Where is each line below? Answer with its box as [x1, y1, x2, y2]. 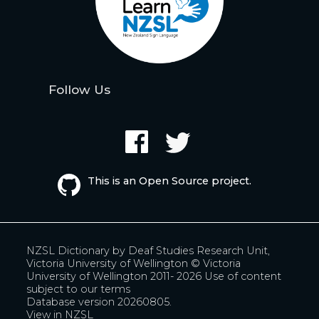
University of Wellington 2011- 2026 [26, 269, 205, 283]
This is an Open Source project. [87, 174, 251, 187]
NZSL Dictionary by [26, 244, 129, 257]
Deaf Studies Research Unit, [128, 244, 271, 257]
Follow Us [48, 81, 111, 97]
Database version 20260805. [26, 295, 172, 308]
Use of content [204, 269, 282, 283]
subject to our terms [26, 282, 131, 296]
